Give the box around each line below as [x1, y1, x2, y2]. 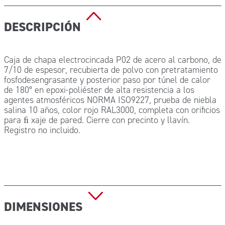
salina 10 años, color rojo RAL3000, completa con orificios [4, 104, 220, 116]
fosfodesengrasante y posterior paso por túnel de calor [4, 74, 210, 86]
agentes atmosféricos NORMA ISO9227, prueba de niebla [4, 94, 216, 106]
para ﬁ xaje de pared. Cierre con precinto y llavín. [4, 114, 190, 126]
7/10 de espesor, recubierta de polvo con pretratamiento [4, 64, 218, 76]
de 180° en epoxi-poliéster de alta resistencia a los [4, 84, 194, 96]
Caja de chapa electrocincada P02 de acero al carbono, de [4, 54, 221, 66]
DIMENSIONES [4, 198, 85, 215]
